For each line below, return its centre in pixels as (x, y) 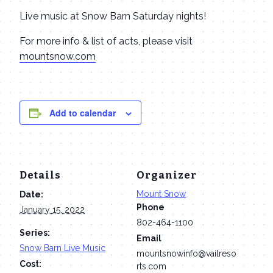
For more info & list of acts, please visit (106, 41)
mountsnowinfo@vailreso (186, 253)
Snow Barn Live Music (62, 248)
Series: (35, 232)
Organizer (167, 175)
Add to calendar (83, 113)
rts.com (151, 266)
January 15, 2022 (52, 209)
